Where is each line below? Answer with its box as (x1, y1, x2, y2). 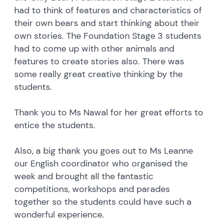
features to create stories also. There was (14, 55, 185, 67)
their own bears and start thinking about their (14, 17, 200, 29)
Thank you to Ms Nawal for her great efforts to (14, 106, 204, 118)
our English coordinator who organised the (14, 157, 188, 169)
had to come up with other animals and (14, 42, 175, 55)
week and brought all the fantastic (14, 170, 154, 182)
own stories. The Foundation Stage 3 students (14, 29, 202, 42)
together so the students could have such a (14, 195, 192, 208)
